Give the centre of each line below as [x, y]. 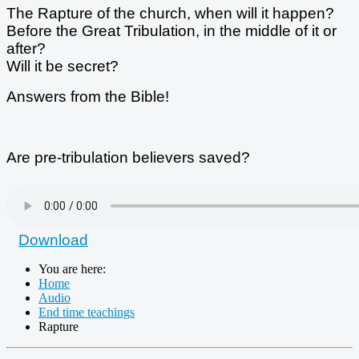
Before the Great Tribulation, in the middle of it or [171, 30]
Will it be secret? [63, 66]
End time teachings [87, 312]
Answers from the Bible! [88, 96]
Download [53, 240]
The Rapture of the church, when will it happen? [170, 13]
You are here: [75, 268]
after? [28, 48]
